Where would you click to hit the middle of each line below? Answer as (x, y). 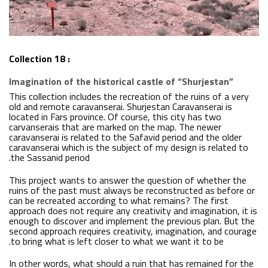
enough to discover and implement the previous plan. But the (132, 220)
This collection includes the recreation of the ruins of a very (129, 96)
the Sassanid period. (50, 157)
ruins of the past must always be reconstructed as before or (132, 190)
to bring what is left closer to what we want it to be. (117, 241)
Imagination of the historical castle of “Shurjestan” (121, 81)
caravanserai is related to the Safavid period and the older (125, 137)
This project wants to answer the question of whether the (128, 180)
